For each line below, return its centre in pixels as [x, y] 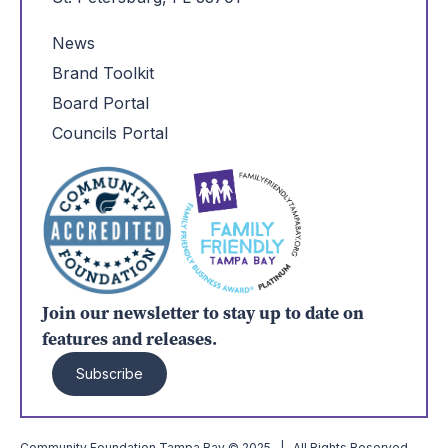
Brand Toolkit [103, 72]
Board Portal [100, 102]
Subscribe [109, 373]
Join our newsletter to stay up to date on [203, 312]
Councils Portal [110, 132]
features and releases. [129, 338]
